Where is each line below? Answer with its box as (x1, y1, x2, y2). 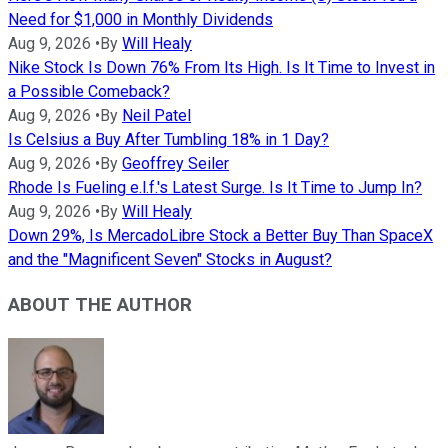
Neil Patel (122, 106, 191, 126)
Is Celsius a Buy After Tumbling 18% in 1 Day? (8, 130, 329, 150)
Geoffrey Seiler (122, 154, 229, 174)
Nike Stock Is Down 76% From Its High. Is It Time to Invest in (8, 58, 435, 78)
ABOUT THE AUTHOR (8, 293, 192, 316)
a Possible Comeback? (8, 82, 170, 102)
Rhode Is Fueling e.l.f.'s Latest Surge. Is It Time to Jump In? (8, 178, 422, 198)
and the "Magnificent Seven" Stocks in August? (8, 250, 332, 270)
